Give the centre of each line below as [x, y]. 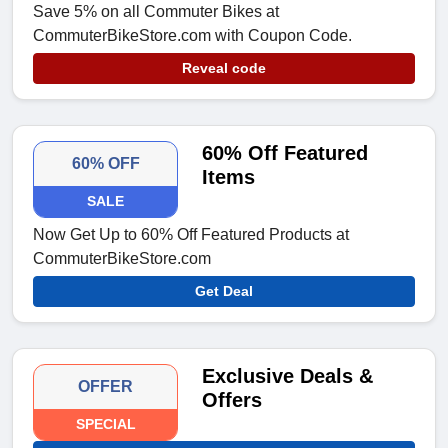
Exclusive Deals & [288, 376]
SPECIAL [105, 424]
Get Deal [224, 291]
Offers [232, 400]
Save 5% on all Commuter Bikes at [156, 12]
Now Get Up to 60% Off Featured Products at [191, 235]
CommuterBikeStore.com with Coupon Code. [192, 36]
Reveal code [224, 68]
